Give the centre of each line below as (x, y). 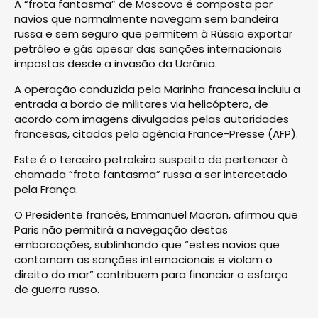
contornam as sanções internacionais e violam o (143, 259)
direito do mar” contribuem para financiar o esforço (151, 274)
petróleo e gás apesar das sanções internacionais (148, 48)
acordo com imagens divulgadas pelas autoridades (152, 119)
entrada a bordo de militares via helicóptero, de (141, 104)
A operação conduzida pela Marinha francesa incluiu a (157, 89)
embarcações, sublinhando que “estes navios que (147, 244)
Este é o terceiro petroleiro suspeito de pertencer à (151, 159)
